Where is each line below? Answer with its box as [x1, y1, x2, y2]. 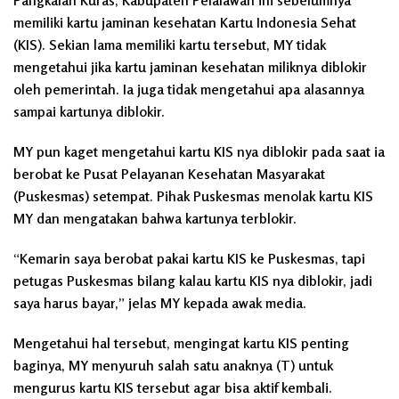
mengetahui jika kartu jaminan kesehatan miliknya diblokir [13, 57, 367, 76]
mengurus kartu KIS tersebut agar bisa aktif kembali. [13, 378, 332, 396]
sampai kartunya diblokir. [13, 102, 165, 120]
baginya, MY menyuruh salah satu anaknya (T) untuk [13, 355, 333, 374]
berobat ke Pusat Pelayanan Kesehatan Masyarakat [13, 164, 325, 183]
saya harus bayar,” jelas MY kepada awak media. [13, 293, 306, 312]
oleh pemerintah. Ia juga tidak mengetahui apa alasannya [13, 79, 364, 98]
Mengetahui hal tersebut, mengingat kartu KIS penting [13, 333, 349, 352]
